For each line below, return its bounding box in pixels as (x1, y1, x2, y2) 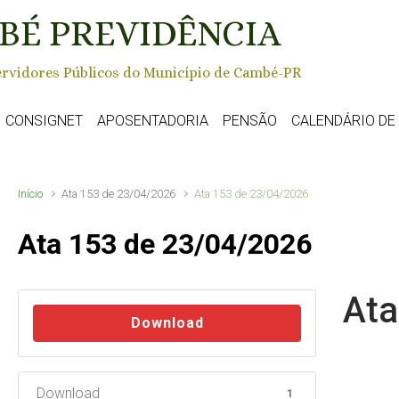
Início (18, 186, 43, 200)
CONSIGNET (5, 111, 83, 129)
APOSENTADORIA (97, 111, 208, 129)
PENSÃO (223, 111, 277, 129)
